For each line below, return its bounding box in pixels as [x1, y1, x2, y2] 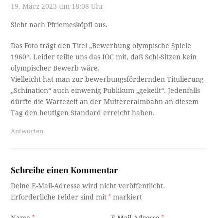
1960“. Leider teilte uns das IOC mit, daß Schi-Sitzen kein [11, 53, 197, 61]
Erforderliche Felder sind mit [11, 193, 109, 201]
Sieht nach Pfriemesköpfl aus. [11, 20, 108, 29]
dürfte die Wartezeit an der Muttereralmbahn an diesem [11, 97, 199, 106]
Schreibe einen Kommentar [11, 163, 118, 175]
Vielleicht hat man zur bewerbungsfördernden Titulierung [11, 75, 204, 83]
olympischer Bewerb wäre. [11, 64, 100, 72]
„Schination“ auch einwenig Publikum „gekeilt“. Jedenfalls [11, 86, 200, 94]
